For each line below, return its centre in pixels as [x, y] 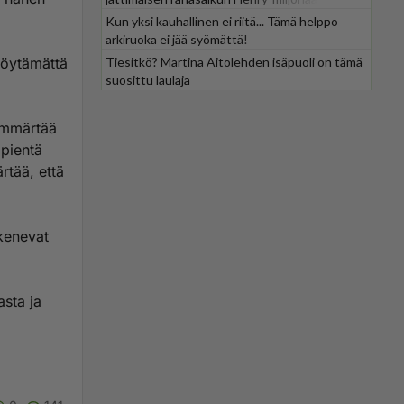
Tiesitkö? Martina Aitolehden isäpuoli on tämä [234, 62]
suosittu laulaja [148, 80]
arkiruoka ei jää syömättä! [177, 39]
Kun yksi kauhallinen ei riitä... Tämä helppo [222, 21]
